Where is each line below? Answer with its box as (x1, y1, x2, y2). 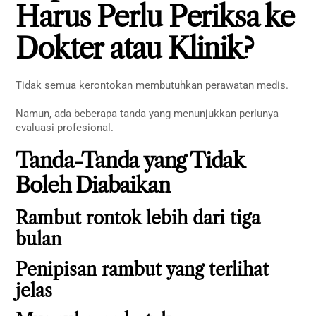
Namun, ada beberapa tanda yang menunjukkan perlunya (16, 107, 279, 120)
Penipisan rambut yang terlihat (16, 258, 269, 281)
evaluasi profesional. (16, 121, 114, 134)
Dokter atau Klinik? (16, 31, 253, 66)
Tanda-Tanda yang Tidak (16, 147, 245, 174)
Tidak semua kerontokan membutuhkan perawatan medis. (16, 79, 289, 92)
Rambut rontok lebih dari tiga (16, 207, 261, 230)
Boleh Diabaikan (16, 172, 170, 199)
